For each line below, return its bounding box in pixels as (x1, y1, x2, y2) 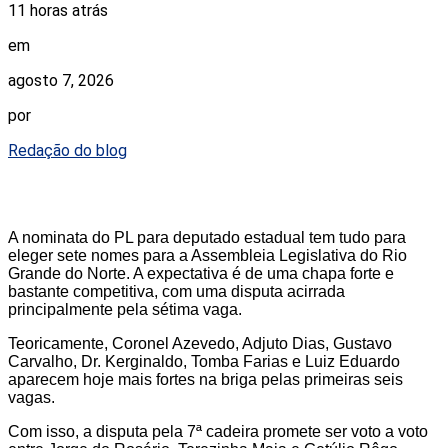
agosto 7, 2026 (8, 71, 114, 91)
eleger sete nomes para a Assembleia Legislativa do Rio (8, 247, 407, 265)
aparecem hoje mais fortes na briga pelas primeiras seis (8, 371, 403, 389)
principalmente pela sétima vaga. (8, 301, 242, 319)
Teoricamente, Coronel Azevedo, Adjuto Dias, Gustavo (8, 335, 392, 353)
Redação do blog (8, 141, 127, 161)
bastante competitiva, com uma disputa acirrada (8, 283, 345, 301)
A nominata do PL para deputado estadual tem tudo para (8, 229, 406, 247)
